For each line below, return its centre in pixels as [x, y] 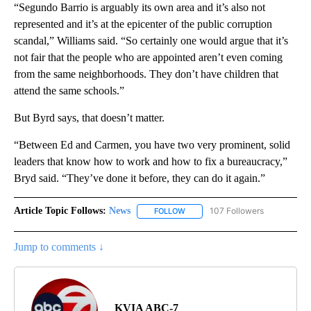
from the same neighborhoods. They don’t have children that [146, 74]
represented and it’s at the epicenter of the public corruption [143, 24]
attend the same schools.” [69, 91]
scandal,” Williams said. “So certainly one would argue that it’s [151, 41]
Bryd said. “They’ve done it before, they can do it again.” [140, 178]
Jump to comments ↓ [59, 246]
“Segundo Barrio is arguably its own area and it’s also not [140, 8]
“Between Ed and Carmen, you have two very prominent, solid [152, 145]
